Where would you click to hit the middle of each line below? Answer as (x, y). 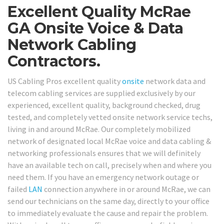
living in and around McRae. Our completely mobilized (99, 129)
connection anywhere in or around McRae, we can (126, 189)
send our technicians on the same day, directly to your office (108, 201)
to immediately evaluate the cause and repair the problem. (108, 213)
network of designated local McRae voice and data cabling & (109, 141)
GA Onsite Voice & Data (95, 28)
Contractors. (54, 61)
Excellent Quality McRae (99, 12)
